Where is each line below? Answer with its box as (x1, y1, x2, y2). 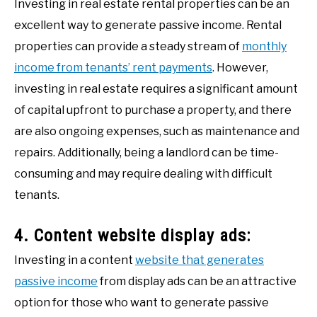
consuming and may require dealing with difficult (14, 167, 272, 181)
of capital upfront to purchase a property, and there (14, 103, 292, 117)
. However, (212, 61, 268, 75)
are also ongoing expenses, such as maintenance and (14, 125, 299, 139)
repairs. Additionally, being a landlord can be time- (14, 146, 279, 160)
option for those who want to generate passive (14, 296, 269, 310)
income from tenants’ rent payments (14, 61, 212, 75)
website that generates (135, 253, 264, 267)
